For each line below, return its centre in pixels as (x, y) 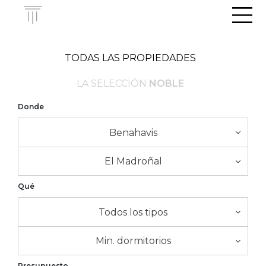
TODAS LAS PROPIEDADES (130, 58)
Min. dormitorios (133, 241)
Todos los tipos (133, 212)
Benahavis (133, 132)
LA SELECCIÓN (113, 83)
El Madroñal (133, 161)
